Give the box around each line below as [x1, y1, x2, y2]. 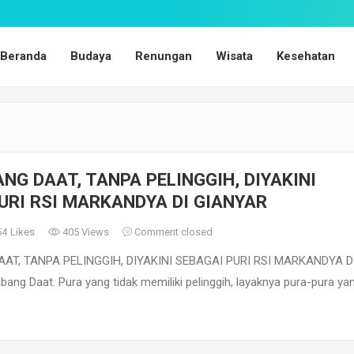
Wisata [216, 49, 253, 63]
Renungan [135, 49, 192, 63]
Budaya [70, 49, 111, 63]
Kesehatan [277, 49, 335, 63]
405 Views [60, 226, 109, 238]
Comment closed [132, 226, 213, 238]
